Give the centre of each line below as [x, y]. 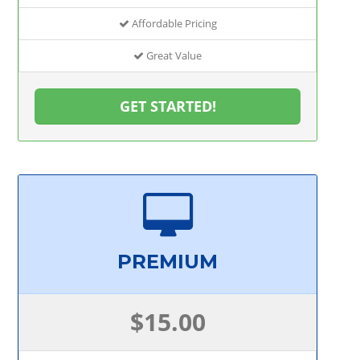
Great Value [173, 55]
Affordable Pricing [173, 23]
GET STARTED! [168, 106]
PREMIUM [168, 262]
